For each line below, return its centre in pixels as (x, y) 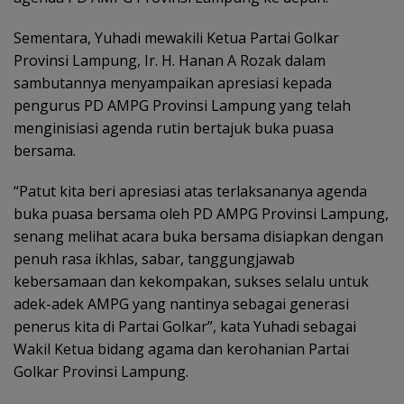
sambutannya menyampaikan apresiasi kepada (173, 83)
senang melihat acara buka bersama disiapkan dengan (198, 237)
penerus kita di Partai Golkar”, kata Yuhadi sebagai (185, 327)
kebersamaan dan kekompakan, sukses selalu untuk (191, 282)
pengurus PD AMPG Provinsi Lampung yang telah (182, 106)
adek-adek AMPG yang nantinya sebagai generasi (181, 304)
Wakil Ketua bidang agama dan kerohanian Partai (181, 349)
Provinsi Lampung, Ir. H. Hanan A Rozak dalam (170, 61)
